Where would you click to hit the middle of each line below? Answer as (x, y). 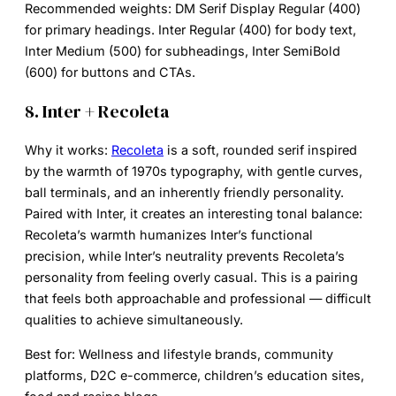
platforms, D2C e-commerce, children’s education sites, (194, 375)
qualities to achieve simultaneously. (134, 320)
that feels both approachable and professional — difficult (198, 299)
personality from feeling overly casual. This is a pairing (191, 278)
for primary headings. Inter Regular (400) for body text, (190, 30)
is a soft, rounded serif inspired (260, 150)
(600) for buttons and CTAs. (110, 72)
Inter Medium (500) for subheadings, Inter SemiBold (183, 51)
